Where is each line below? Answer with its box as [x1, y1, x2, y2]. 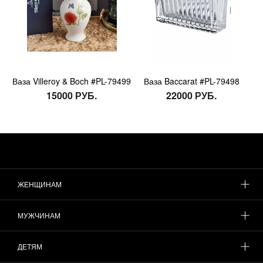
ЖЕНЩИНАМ [18, 179, 62, 190]
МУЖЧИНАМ [18, 210, 60, 221]
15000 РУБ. [46, 88, 97, 102]
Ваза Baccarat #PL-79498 [143, 75, 240, 87]
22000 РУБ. [166, 88, 217, 102]
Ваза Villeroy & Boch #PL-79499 [12, 75, 131, 87]
